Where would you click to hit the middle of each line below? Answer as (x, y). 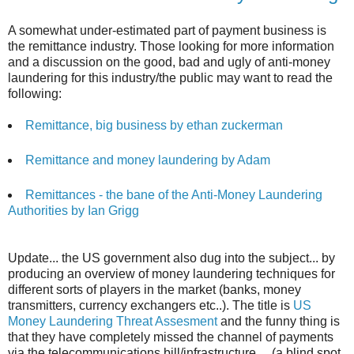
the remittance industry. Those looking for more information (171, 47)
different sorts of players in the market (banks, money (154, 290)
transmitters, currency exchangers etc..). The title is (151, 306)
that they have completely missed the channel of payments (171, 337)
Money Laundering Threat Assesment (113, 322)
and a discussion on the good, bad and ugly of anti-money (169, 62)
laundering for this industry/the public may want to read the (170, 78)
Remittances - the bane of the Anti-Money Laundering (173, 195)
